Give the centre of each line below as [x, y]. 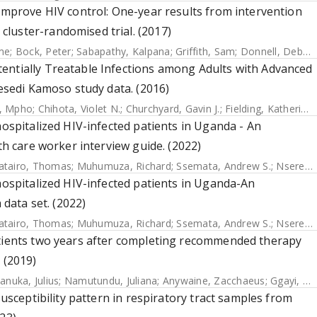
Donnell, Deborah [271, 51]
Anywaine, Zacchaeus [214, 281]
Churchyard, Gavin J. [173, 109]
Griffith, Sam [206, 51]
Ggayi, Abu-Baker [287, 281]
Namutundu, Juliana [111, 281]
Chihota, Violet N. [79, 109]
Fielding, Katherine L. [263, 109]
